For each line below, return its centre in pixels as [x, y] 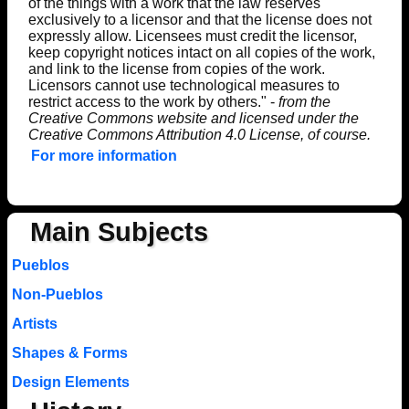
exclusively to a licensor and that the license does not [199, 19]
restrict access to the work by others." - [153, 101]
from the [304, 101]
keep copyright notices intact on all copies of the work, [201, 52]
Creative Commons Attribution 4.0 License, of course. [199, 134]
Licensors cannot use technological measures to [184, 85]
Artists [34, 323]
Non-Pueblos [57, 294]
